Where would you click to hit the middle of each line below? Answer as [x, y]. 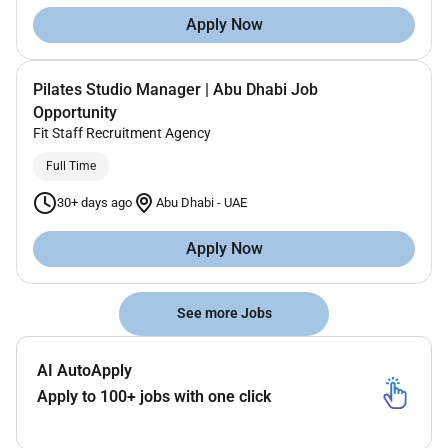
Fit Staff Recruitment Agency [122, 133]
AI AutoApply [84, 370]
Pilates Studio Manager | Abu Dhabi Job [175, 89]
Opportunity [75, 112]
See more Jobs [224, 313]
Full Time [71, 165]
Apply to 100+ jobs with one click [154, 396]
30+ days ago [94, 202]
